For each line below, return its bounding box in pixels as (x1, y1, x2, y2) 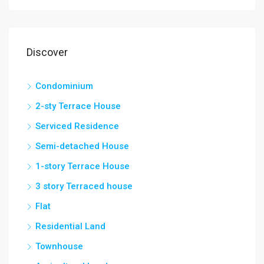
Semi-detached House (35, 140, 129, 151)
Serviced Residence (35, 120, 119, 131)
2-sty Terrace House (35, 100, 121, 111)
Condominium (35, 80, 93, 91)
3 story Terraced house (35, 180, 133, 192)
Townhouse (35, 240, 83, 252)
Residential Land (35, 220, 105, 232)
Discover (27, 45, 68, 58)
